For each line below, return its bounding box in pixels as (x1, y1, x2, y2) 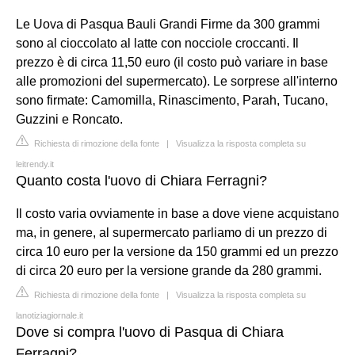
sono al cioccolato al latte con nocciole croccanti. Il (16, 36, 299, 50)
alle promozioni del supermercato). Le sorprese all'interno (16, 74, 338, 88)
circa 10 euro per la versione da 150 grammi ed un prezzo (16, 244, 338, 258)
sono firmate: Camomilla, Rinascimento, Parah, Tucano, (16, 93, 328, 107)
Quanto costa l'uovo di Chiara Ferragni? (16, 172, 267, 189)
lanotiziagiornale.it (16, 310, 83, 320)
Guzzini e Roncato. (16, 112, 123, 126)
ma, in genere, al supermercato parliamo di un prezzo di (16, 225, 327, 239)
